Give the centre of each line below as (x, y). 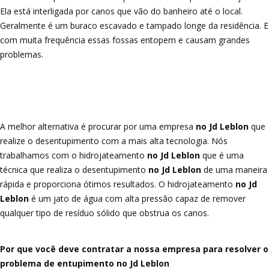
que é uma (222, 155)
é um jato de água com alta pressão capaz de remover (137, 198)
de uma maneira (234, 170)
